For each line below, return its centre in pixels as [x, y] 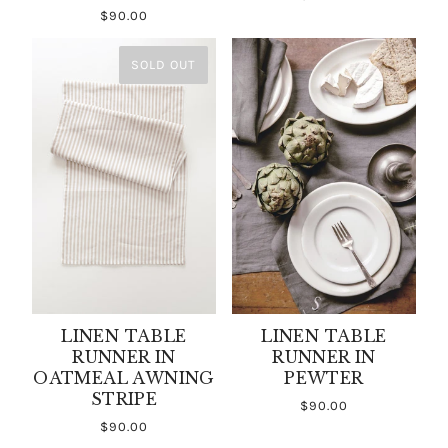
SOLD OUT [163, 64]
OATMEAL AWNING [124, 377]
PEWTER [324, 377]
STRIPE [124, 398]
